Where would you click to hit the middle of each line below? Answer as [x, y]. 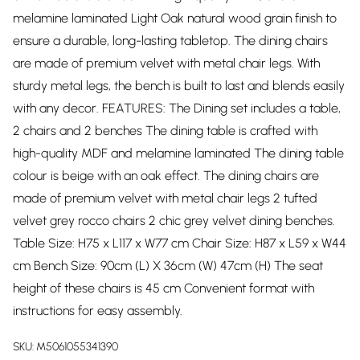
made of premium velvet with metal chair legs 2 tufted [165, 198]
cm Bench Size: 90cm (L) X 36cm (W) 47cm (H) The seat [168, 266]
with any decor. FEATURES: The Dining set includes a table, [177, 108]
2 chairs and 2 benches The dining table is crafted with [165, 131]
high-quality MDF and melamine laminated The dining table [178, 153]
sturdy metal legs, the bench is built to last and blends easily [179, 86]
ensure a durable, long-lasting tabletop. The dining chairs [170, 41]
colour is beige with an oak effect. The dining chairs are [166, 176]
